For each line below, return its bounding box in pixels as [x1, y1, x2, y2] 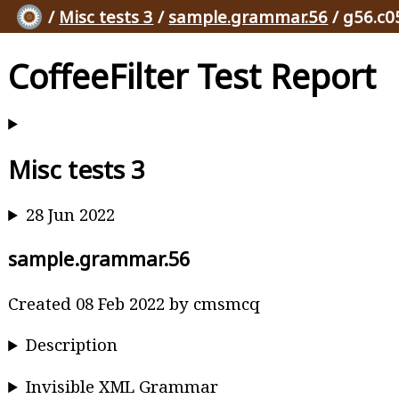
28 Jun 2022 [26, 203, 116, 226]
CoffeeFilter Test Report [8, 53, 377, 99]
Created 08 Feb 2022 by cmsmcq [8, 291, 261, 314]
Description [26, 333, 118, 356]
